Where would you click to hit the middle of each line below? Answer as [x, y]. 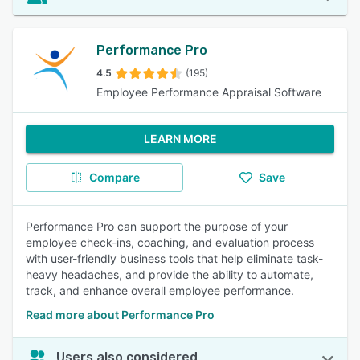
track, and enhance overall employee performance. [160, 290]
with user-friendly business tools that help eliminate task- [174, 258]
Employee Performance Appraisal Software [209, 92]
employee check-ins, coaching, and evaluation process [170, 242]
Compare [114, 177]
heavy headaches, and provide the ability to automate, [170, 274]
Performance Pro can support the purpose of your [157, 226]
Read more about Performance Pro [120, 315]
